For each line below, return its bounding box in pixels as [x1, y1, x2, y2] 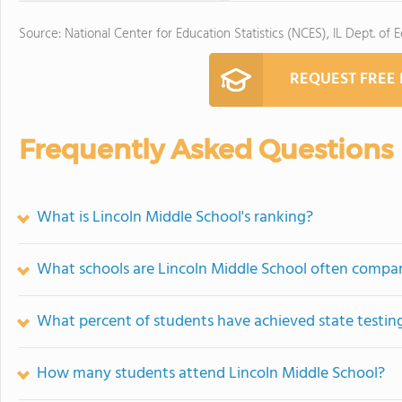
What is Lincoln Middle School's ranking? [37, 205, 313, 231]
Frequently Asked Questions [19, 133, 393, 166]
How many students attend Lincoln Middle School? [37, 361, 385, 387]
